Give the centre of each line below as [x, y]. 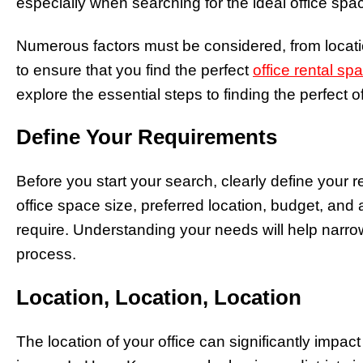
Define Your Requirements [147, 137]
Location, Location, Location [159, 298]
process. [46, 254]
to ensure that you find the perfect [135, 70]
